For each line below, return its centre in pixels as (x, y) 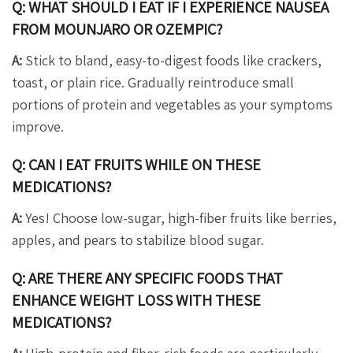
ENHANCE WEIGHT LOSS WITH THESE (136, 300)
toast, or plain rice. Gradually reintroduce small (153, 82)
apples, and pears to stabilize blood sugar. (138, 240)
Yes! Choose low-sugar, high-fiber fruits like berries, (179, 217)
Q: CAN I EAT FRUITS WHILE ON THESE (136, 164)
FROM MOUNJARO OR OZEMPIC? (117, 29)
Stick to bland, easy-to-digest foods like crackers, (172, 60)
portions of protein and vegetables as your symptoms (172, 104)
